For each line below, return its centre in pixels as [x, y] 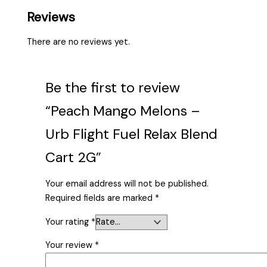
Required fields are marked [100, 198]
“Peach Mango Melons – [123, 110]
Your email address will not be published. [127, 184]
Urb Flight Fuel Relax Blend [132, 133]
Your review [70, 246]
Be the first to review [113, 87]
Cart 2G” [74, 157]
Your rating [69, 222]
